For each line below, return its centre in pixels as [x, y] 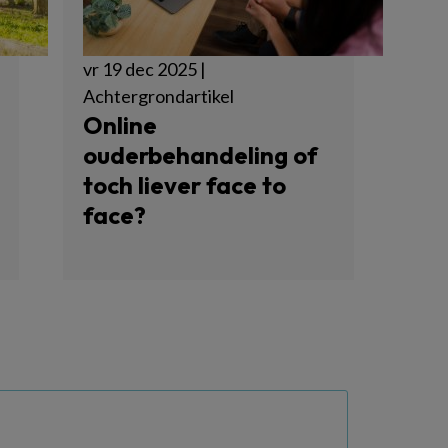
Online [119, 125]
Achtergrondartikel [158, 96]
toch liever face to [184, 185]
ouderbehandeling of [200, 155]
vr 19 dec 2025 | [144, 69]
